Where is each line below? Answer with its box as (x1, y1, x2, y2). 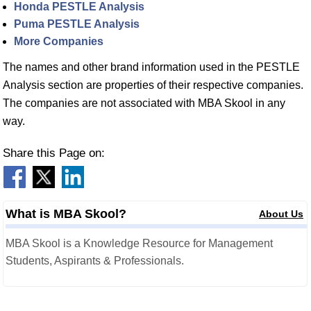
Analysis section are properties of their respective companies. (3, 79, 303, 91)
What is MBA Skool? (6, 207, 126, 221)
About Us (259, 208, 304, 219)
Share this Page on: (3, 146, 105, 160)
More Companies (14, 35, 103, 47)
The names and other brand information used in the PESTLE (3, 61, 300, 73)
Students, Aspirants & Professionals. (6, 255, 184, 267)
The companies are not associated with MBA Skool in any (3, 97, 285, 109)
